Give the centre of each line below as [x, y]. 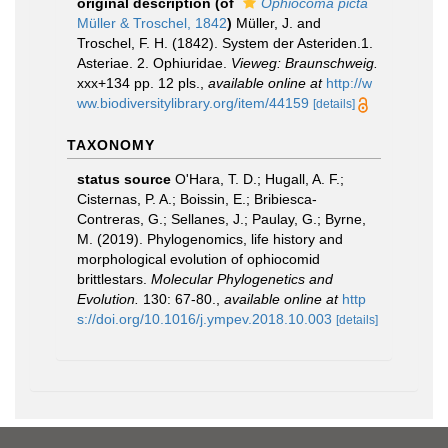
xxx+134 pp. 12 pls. [138, 83]
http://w [349, 83]
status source [124, 179]
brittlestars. [114, 279]
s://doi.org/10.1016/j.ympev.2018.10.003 [204, 319]
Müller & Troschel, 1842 [152, 23]
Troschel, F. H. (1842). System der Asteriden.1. [225, 43]
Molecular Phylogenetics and [242, 279]
